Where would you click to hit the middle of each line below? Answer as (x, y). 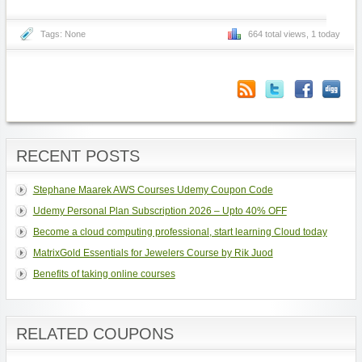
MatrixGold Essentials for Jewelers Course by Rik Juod (153, 253)
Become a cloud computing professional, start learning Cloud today (180, 232)
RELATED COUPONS (95, 334)
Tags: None (63, 34)
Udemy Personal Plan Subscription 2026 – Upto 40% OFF (160, 211)
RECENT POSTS (78, 156)
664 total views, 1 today (294, 34)
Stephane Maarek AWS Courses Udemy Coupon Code (153, 190)
